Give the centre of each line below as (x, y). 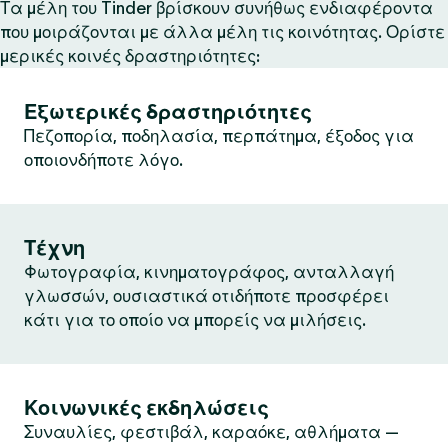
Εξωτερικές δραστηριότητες (168, 112)
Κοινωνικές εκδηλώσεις (146, 408)
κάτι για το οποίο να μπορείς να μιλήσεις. (195, 320)
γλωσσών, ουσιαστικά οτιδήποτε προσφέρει (206, 296)
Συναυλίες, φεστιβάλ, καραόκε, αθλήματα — (211, 432)
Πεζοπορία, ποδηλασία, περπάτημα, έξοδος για (219, 136)
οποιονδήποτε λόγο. (103, 160)
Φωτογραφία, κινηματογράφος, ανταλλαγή (209, 272)
